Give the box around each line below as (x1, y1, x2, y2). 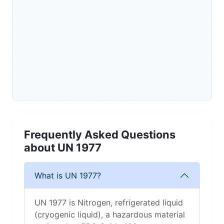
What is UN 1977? (34, 170, 101, 180)
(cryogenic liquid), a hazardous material (34, 209, 185, 220)
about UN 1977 (24, 141, 101, 154)
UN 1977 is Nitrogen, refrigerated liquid (34, 197, 183, 208)
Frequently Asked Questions (24, 128, 175, 141)
